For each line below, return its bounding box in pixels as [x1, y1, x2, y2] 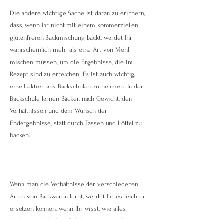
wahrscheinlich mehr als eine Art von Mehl [10, 46, 129, 53]
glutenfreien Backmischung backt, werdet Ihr [10, 34, 132, 41]
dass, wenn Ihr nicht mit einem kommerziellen [10, 22, 138, 29]
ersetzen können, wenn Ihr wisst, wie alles [10, 205, 126, 212]
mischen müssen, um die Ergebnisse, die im [10, 58, 133, 66]
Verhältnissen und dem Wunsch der [10, 107, 107, 114]
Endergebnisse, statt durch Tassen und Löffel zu [10, 119, 142, 127]
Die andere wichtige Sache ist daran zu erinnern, [10, 9, 145, 17]
